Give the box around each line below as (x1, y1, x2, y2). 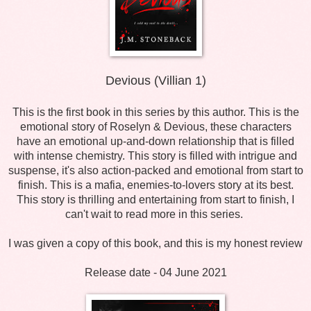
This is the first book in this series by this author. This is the (12, 106, 299, 118)
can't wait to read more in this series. (65, 208, 246, 220)
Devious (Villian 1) (105, 73, 206, 87)
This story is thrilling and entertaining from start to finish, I (17, 193, 294, 205)
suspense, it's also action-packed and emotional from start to (8, 164, 303, 176)
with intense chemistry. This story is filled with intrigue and (14, 149, 297, 162)
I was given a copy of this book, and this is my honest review (8, 237, 303, 249)
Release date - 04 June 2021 (84, 266, 227, 278)
